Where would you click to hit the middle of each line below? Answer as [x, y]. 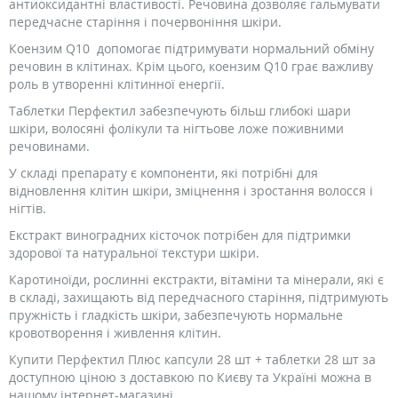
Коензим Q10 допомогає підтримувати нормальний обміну [191, 48]
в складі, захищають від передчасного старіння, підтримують [199, 297]
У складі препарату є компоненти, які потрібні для [163, 173]
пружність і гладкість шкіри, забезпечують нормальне [176, 315]
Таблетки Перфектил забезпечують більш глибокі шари [180, 111]
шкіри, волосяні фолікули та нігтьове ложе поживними [176, 128]
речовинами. [49, 146]
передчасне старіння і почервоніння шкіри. [145, 22]
